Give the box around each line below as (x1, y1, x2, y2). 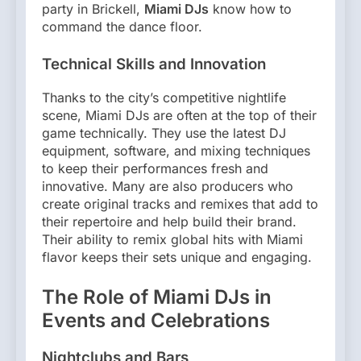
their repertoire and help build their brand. (42, 213, 297, 230)
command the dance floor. (42, 19, 202, 35)
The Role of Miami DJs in (42, 284, 272, 309)
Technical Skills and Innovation (42, 55, 266, 74)
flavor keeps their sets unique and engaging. (42, 248, 312, 265)
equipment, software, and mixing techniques (42, 142, 310, 159)
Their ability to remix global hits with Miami (42, 230, 303, 247)
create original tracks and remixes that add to (42, 195, 318, 212)
